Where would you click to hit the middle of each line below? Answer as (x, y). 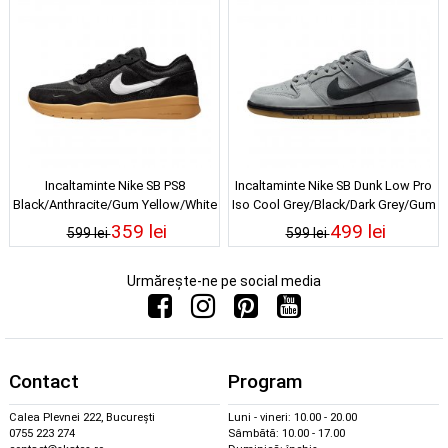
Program (265, 382)
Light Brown (333, 223)
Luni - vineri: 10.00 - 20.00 (292, 418)
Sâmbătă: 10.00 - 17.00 (286, 434)
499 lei (357, 231)
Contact (44, 382)
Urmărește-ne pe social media (224, 280)
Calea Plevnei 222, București (82, 418)
